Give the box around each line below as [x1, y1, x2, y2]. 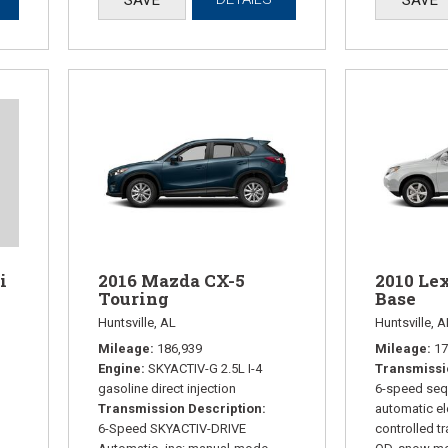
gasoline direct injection [98, 381, 237, 397]
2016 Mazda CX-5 [98, 269, 246, 293]
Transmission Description [98, 401, 263, 417]
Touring [98, 287, 170, 311]
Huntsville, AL [98, 315, 177, 331]
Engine [98, 361, 142, 377]
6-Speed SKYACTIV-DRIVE [98, 421, 247, 437]
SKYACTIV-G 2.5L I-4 [148, 361, 263, 377]
